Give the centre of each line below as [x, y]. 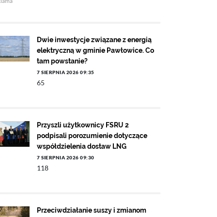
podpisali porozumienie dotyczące [92, 136]
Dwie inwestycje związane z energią [94, 40]
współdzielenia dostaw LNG [82, 146]
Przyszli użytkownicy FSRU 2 [83, 125]
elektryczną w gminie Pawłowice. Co [95, 50]
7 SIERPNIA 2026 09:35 [66, 72]
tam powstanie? [62, 61]
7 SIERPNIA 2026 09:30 [66, 157]
